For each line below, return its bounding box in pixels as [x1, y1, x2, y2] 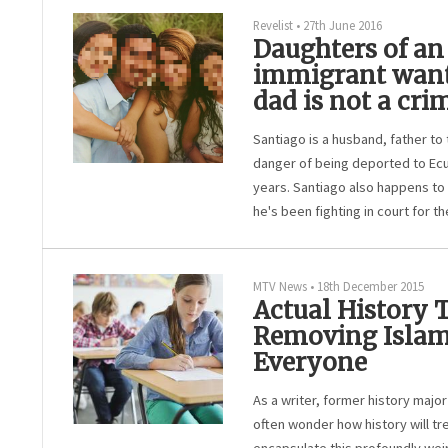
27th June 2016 [303, 17, 382, 33]
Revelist [253, 17, 293, 33]
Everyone [253, 347, 367, 378]
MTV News [253, 278, 307, 294]
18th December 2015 [317, 278, 424, 294]
